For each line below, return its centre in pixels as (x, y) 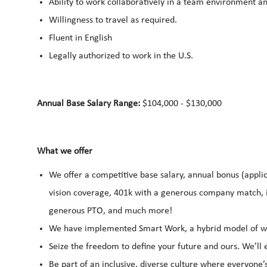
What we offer (67, 151)
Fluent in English (83, 38)
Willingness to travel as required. (113, 20)
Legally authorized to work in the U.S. (122, 56)
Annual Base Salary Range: (89, 103)
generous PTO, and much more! (113, 211)
